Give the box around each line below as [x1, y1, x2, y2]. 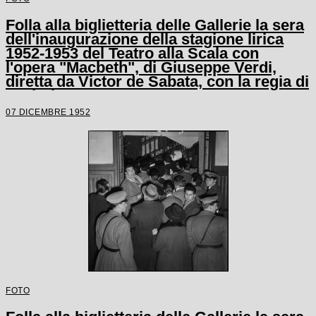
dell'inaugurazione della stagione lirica [6, 30, 284, 48]
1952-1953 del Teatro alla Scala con [6, 44, 259, 62]
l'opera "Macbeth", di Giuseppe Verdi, [6, 59, 276, 76]
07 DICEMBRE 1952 [6, 107, 90, 116]
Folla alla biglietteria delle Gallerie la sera [6, 16, 304, 34]
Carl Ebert [6, 87, 80, 104]
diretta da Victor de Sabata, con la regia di [6, 73, 309, 90]
